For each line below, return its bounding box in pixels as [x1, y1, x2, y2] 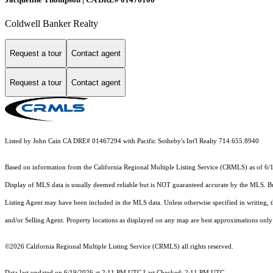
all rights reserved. [180, 243, 233, 250]
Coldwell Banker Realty [5, 18, 98, 29]
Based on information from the [5, 164, 94, 171]
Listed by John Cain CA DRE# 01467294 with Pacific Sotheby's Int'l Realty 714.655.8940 [5, 138, 259, 145]
